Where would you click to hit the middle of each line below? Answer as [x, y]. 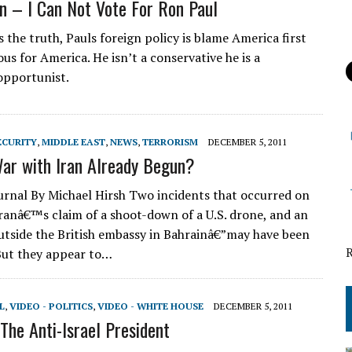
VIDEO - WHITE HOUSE [150, 306]
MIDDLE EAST [73, 142]
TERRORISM [170, 142]
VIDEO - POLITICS [51, 306]
